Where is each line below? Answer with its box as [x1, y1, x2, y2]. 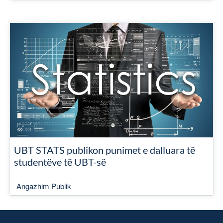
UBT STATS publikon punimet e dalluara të [14, 144, 195, 156]
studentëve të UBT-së [14, 156, 106, 168]
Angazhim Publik [16, 181, 71, 191]
